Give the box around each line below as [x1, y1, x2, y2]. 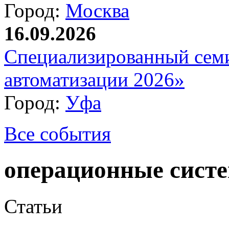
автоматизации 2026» [4, 68, 185, 90]
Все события [4, 123, 111, 145]
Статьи [4, 195, 62, 217]
